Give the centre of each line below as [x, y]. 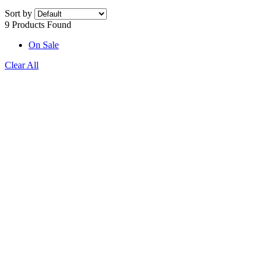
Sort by [18, 14]
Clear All [22, 65]
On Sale [44, 45]
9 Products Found [38, 25]
